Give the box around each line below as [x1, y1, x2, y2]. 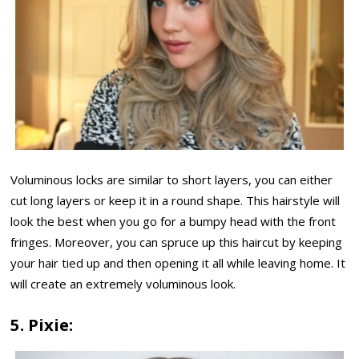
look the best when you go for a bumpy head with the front [10, 213, 337, 230]
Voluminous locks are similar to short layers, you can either [10, 171, 333, 188]
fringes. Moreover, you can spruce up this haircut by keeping [10, 234, 343, 251]
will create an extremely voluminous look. [10, 276, 236, 292]
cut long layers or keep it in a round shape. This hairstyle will [10, 192, 341, 209]
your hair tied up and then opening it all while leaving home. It [10, 255, 346, 272]
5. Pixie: [10, 313, 74, 336]
